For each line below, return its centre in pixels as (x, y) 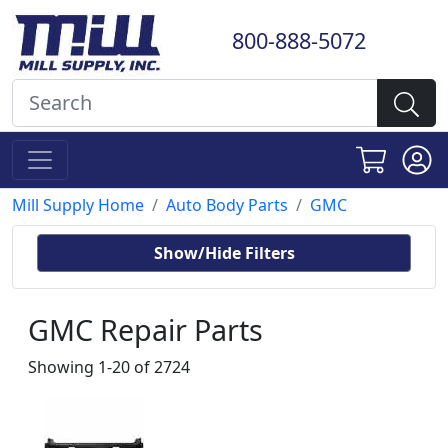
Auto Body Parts (227, 205)
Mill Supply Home (78, 205)
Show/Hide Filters (224, 253)
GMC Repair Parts (145, 329)
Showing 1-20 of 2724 (109, 367)
